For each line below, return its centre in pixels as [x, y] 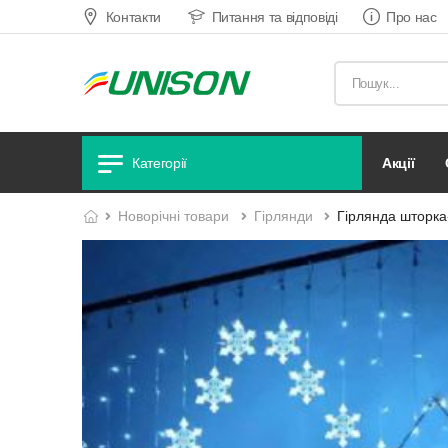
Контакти [133, 16]
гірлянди [287, 216]
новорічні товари [179, 216]
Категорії [160, 163]
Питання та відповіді [274, 16]
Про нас [411, 16]
